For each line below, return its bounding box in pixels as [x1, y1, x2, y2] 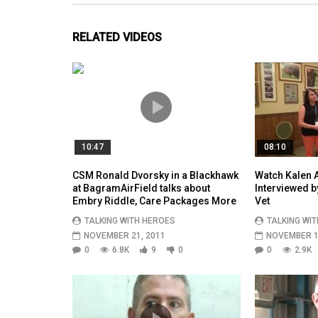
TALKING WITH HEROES [84, 215, 175, 226]
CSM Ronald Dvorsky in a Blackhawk [72, 169, 238, 181]
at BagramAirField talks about [72, 182, 210, 194]
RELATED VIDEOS [72, 31, 162, 45]
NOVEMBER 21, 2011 [84, 230, 165, 241]
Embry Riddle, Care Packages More [72, 194, 236, 207]
